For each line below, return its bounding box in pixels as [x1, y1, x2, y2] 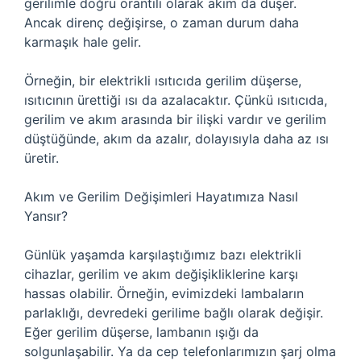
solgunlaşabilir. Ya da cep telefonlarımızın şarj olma [24, 343, 336, 359]
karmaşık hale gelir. [24, 34, 141, 50]
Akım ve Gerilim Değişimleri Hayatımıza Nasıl [24, 189, 298, 205]
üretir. [24, 150, 59, 166]
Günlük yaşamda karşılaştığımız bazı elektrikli [24, 247, 301, 263]
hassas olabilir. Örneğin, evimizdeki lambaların [24, 285, 304, 301]
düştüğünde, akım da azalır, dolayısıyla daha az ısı [24, 131, 329, 147]
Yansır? [24, 208, 68, 224]
